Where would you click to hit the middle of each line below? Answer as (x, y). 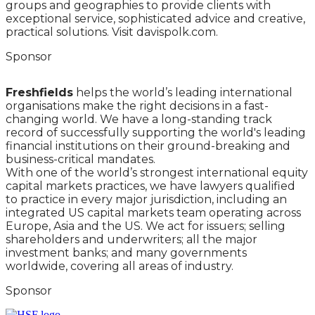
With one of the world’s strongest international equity (157, 173)
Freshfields (39, 92)
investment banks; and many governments (126, 253)
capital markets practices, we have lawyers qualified (150, 186)
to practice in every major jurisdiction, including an (146, 199)
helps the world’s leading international (183, 92)
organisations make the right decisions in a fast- (137, 106)
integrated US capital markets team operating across (153, 213)
